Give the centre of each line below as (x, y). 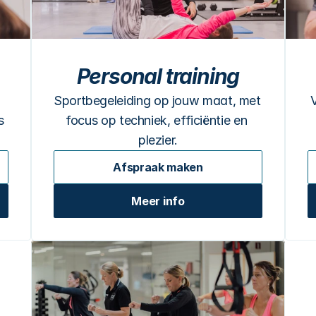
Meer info (158, 201)
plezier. (158, 140)
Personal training (158, 76)
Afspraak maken (158, 167)
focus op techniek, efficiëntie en (157, 120)
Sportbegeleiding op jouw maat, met (157, 101)
